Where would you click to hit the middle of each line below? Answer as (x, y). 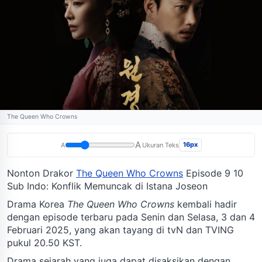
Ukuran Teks (160, 145)
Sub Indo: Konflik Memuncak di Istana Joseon (107, 186)
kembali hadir (206, 204)
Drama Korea (37, 204)
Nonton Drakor (42, 173)
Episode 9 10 (213, 173)
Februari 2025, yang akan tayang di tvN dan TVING (120, 230)
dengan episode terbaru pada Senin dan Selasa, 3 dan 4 (131, 217)
